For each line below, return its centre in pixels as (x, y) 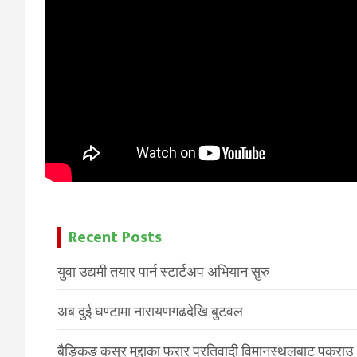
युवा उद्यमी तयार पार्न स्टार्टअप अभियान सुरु (163, 272)
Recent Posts (115, 238)
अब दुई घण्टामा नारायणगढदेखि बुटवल (150, 312)
